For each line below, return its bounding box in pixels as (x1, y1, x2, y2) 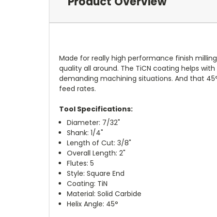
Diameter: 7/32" (67, 118, 121, 128)
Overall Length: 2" (67, 148, 126, 158)
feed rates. (59, 84, 96, 94)
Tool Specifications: (59, 104, 133, 114)
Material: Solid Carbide (67, 189, 142, 199)
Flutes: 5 (67, 158, 94, 169)
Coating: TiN (67, 179, 108, 189)
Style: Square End (67, 169, 125, 179)
